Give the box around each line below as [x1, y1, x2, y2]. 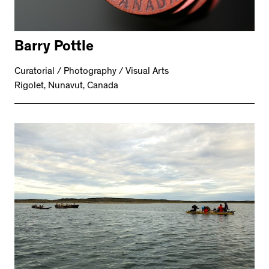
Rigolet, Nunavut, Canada [14, 82, 118, 92]
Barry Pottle [14, 41, 94, 56]
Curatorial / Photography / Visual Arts [14, 67, 169, 77]
